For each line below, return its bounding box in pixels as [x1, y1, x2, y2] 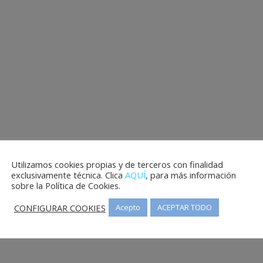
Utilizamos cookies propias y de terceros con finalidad [11, 159, 223, 170]
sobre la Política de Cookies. [11, 180, 120, 191]
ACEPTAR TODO [157, 202, 212, 213]
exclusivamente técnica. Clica [11, 169, 125, 181]
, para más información [146, 169, 236, 181]
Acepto [116, 202, 140, 213]
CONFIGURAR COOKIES [14, 201, 106, 214]
